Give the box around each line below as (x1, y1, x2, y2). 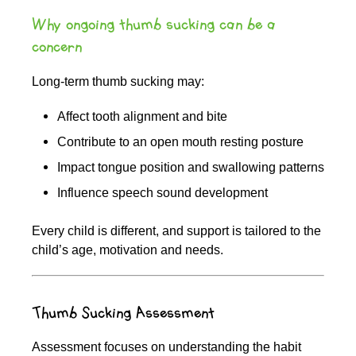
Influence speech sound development (57, 184, 268, 199)
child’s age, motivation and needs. (32, 242, 223, 257)
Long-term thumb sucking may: (32, 73, 204, 88)
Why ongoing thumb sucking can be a (32, 14, 276, 36)
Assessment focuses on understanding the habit (32, 339, 301, 354)
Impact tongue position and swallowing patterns (57, 159, 324, 174)
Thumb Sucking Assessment (32, 302, 215, 323)
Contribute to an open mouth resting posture (57, 133, 304, 149)
